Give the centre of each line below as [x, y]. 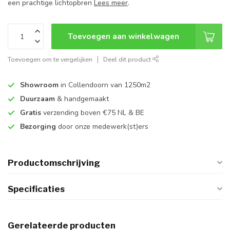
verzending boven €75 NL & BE [93, 113]
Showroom [39, 85]
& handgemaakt [82, 99]
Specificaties [36, 189]
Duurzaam [37, 99]
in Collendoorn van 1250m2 [104, 85]
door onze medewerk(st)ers [102, 127]
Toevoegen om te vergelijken [50, 60]
